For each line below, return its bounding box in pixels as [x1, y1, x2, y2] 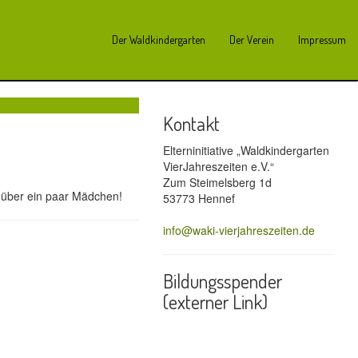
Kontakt [162, 111, 220, 136]
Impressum [298, 33, 346, 46]
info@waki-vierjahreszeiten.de [162, 222, 315, 238]
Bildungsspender [162, 268, 282, 293]
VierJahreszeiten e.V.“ [162, 158, 274, 174]
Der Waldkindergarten [112, 33, 205, 46]
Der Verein [229, 33, 274, 46]
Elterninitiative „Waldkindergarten [162, 142, 329, 158]
